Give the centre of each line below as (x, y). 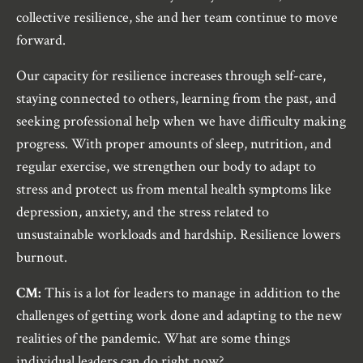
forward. (41, 40)
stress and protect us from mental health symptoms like (174, 189)
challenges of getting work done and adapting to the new (179, 315)
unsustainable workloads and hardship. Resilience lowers (178, 234)
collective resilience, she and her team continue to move (177, 17)
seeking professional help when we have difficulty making (181, 121)
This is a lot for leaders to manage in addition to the (192, 293)
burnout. (42, 257)
